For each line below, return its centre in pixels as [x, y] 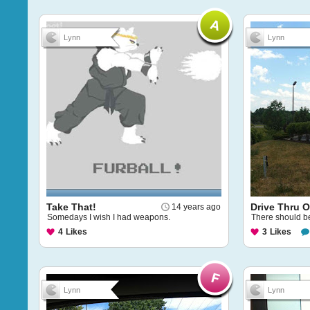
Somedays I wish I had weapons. [109, 217]
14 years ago [196, 207]
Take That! [71, 207]
